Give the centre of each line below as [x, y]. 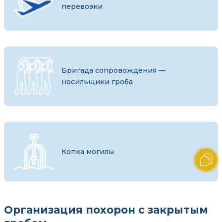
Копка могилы [88, 151]
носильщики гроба [97, 82]
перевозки [82, 6]
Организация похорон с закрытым [106, 210]
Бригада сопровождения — [113, 70]
